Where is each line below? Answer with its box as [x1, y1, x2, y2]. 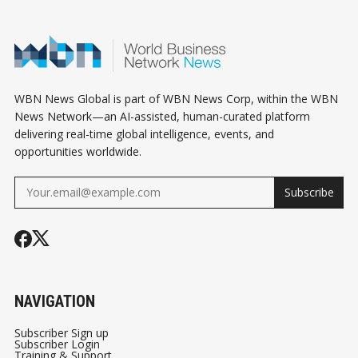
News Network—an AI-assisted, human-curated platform [14, 108, 310, 124]
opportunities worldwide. [14, 143, 141, 159]
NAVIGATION [14, 291, 95, 311]
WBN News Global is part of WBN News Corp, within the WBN [14, 90, 338, 106]
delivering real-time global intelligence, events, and [14, 125, 274, 141]
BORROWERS [143, 18, 227, 38]
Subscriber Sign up [14, 324, 109, 340]
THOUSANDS [14, 18, 96, 38]
